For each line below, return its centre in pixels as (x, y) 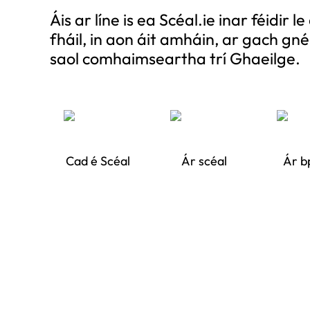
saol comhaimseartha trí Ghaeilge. (175, 58)
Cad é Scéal (98, 161)
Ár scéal (204, 161)
